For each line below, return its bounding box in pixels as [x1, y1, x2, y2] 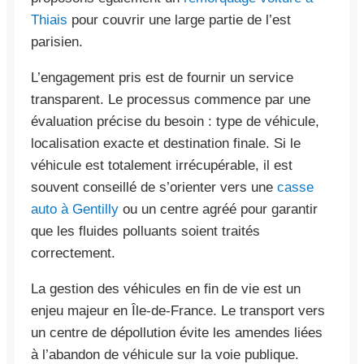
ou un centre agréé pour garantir [119, 201, 318, 217]
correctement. [31, 245, 115, 261]
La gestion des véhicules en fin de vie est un [31, 280, 301, 297]
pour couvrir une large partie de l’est [67, 11, 291, 28]
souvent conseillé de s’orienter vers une [31, 179, 277, 195]
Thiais [31, 11, 67, 28]
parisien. [31, 33, 83, 50]
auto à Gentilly [31, 201, 119, 217]
